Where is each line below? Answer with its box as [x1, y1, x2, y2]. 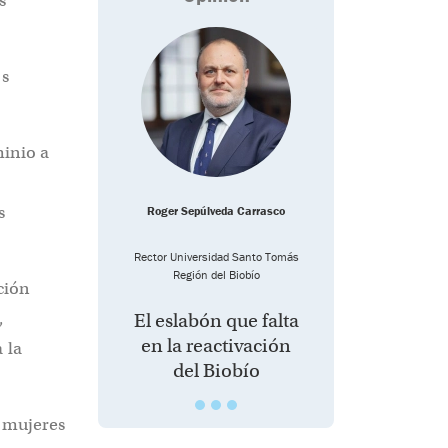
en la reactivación [141, 334, 291, 358]
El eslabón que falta [133, 309, 299, 333]
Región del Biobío [172, 267, 260, 283]
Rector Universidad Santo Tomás [133, 249, 299, 265]
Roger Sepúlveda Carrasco [147, 203, 285, 219]
